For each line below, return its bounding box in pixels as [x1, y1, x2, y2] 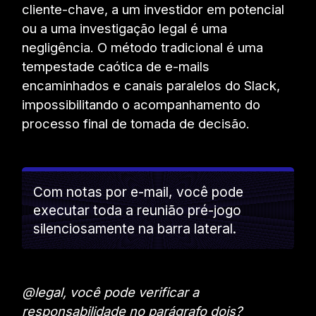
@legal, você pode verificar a [22, 284, 200, 300]
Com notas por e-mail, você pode [33, 183, 244, 201]
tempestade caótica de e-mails [22, 59, 210, 75]
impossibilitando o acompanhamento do [22, 97, 261, 113]
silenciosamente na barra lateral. [33, 220, 237, 238]
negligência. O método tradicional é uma [22, 39, 264, 56]
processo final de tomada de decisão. [22, 116, 250, 132]
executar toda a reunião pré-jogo [33, 202, 242, 219]
